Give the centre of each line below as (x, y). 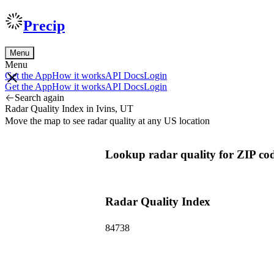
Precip (44, 25)
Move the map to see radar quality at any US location (107, 120)
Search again (39, 97)
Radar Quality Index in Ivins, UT (69, 108)
